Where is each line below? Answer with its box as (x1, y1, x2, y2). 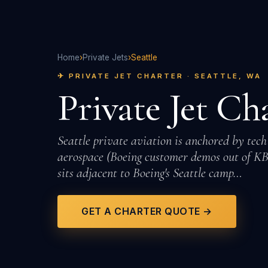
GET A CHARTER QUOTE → (81, 205, 212, 218)
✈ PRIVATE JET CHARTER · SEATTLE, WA (57, 71, 261, 80)
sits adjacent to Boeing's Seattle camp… (57, 164, 242, 181)
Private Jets (83, 52, 128, 62)
